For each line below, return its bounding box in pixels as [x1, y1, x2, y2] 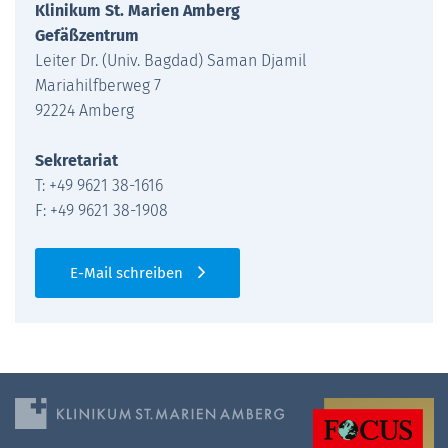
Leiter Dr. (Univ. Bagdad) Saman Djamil [35, 50, 311, 70]
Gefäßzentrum [35, 25, 139, 45]
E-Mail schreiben [70, 263, 183, 282]
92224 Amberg [35, 100, 138, 120]
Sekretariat [35, 150, 122, 170]
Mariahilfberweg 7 [35, 75, 161, 95]
